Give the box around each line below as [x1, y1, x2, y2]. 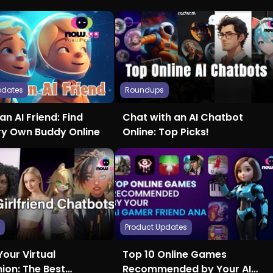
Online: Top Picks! [122, 125, 209, 140]
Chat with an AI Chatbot [122, 110, 243, 125]
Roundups [125, 85, 164, 96]
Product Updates [125, 222, 187, 233]
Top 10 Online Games [122, 247, 227, 262]
